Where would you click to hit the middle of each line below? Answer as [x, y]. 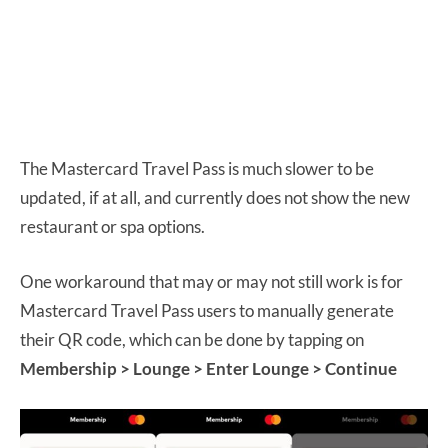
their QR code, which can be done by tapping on [192, 339]
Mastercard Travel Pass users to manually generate [207, 310]
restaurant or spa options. [112, 226]
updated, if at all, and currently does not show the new [215, 197]
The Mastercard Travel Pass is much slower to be [197, 168]
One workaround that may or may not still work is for [211, 281]
